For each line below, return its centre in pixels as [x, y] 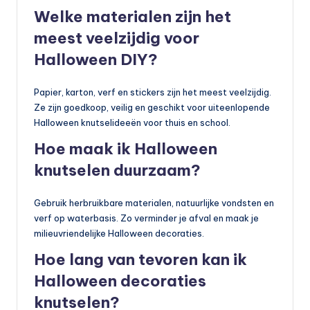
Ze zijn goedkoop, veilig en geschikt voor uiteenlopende [152, 108]
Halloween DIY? [96, 60]
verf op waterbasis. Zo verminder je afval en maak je [146, 218]
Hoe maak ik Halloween [126, 149]
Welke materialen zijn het [133, 17]
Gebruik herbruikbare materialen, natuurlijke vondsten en [154, 203]
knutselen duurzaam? [117, 171]
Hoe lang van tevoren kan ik [140, 260]
